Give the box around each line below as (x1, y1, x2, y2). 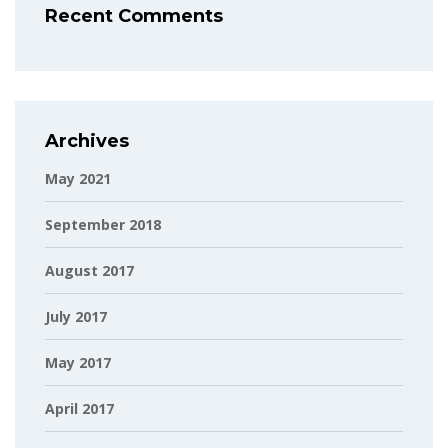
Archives (45, 130, 129, 152)
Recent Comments (45, 5, 223, 27)
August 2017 (45, 261, 134, 280)
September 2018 (45, 215, 161, 234)
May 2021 (45, 169, 111, 188)
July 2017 (45, 307, 107, 326)
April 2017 (45, 399, 114, 418)
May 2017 (45, 353, 111, 372)
